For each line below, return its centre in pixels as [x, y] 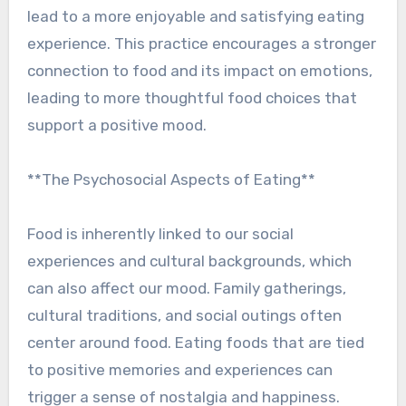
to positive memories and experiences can [179, 370]
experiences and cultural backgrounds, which [189, 261]
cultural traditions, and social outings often [184, 316]
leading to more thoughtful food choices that [192, 98]
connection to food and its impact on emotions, [199, 71]
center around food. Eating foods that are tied [195, 343]
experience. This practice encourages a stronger [201, 44]
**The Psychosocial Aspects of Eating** [171, 180]
